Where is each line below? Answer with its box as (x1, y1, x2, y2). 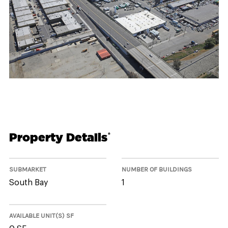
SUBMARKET (9, 166, 46, 174)
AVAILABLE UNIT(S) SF (9, 212, 74, 220)
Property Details (9, 130, 107, 144)
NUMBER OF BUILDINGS (122, 166, 192, 174)
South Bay (9, 179, 48, 187)
